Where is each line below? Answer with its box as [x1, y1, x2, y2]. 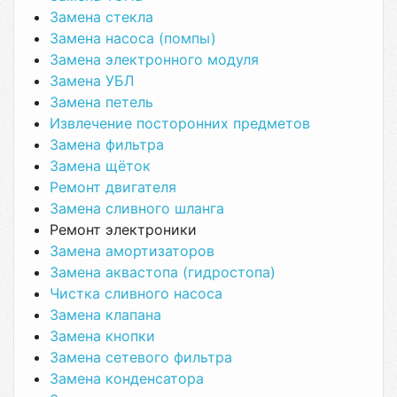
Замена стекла [50, 8, 153, 26]
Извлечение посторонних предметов [50, 114, 310, 132]
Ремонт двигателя [50, 178, 176, 196]
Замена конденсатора [50, 370, 204, 387]
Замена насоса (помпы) [50, 29, 216, 47]
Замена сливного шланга [50, 199, 224, 217]
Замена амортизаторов [50, 242, 214, 260]
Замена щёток [50, 157, 151, 175]
